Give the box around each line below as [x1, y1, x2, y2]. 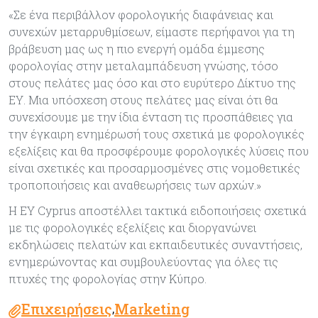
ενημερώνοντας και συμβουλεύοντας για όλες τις [9, 254, 278, 269]
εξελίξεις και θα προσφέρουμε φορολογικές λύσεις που [9, 143, 309, 158]
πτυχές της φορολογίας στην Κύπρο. [9, 271, 207, 286]
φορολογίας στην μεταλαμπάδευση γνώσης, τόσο [9, 58, 281, 73]
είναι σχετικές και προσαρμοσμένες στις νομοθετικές [9, 160, 300, 175]
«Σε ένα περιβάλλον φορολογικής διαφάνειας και [9, 7, 273, 22]
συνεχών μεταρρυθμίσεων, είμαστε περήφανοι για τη [9, 24, 295, 39]
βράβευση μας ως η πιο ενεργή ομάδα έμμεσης [9, 41, 265, 56]
